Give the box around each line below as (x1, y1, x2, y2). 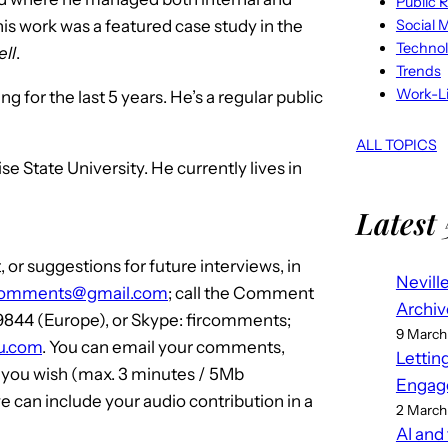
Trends (395, 61, 441, 80)
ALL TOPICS (355, 135, 437, 154)
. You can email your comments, (42, 336, 285, 357)
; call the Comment (168, 282, 314, 303)
